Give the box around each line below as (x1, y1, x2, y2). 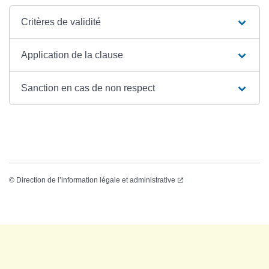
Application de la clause (21, 49, 124, 60)
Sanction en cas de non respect (21, 82, 156, 93)
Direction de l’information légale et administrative (16, 175, 175, 184)
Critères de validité (21, 16, 101, 27)
